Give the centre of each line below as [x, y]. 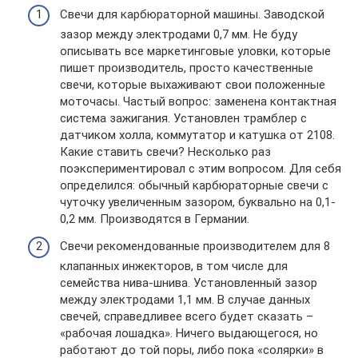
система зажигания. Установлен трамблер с [183, 118]
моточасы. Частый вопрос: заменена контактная [198, 101]
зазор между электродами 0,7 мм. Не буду [179, 34]
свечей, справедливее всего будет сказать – [187, 316]
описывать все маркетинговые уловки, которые [195, 51]
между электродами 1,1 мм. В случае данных [185, 299]
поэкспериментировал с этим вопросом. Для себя [201, 169]
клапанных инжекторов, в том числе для [174, 266]
